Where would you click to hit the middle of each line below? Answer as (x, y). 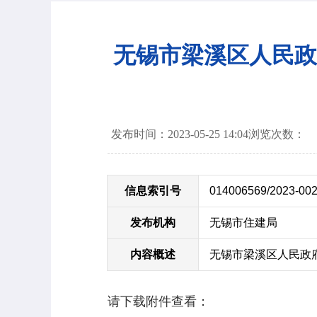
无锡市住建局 (243, 223)
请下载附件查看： (158, 301)
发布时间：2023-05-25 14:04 (180, 134)
